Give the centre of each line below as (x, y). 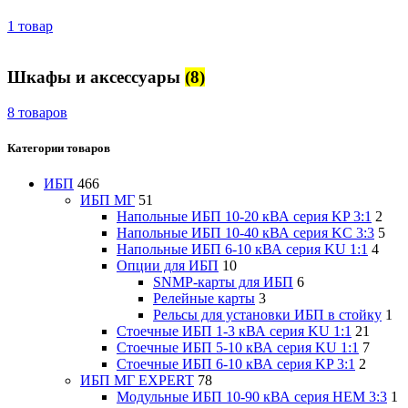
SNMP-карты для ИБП (223, 282)
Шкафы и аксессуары (96, 77)
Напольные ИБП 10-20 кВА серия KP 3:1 (244, 217)
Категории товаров (59, 148)
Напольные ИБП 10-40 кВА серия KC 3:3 (245, 233)
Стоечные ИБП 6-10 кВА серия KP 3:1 (236, 364)
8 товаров (37, 112)
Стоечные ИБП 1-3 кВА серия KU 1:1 (234, 331)
